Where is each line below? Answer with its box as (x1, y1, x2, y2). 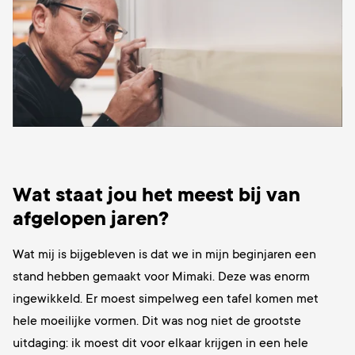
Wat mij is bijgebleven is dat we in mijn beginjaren (13, 247, 292, 262)
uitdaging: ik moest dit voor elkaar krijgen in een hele (13, 336, 308, 351)
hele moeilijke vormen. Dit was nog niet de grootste (13, 314, 301, 329)
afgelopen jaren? (13, 208, 169, 231)
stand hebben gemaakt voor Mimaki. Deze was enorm (13, 269, 310, 284)
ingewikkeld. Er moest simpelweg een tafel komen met (13, 292, 319, 307)
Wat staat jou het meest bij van (13, 184, 300, 207)
